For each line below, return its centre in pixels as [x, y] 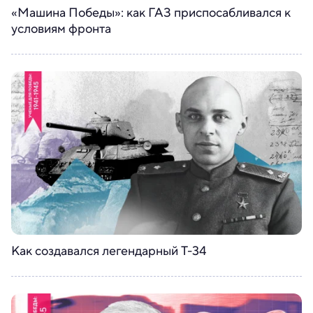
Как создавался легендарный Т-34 [110, 251]
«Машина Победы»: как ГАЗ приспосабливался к [151, 13]
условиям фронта [61, 29]
